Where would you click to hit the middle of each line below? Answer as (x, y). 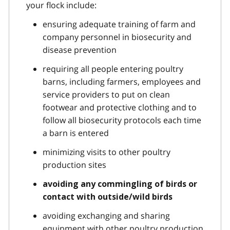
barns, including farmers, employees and (122, 81)
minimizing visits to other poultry (107, 152)
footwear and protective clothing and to (120, 107)
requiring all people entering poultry (113, 69)
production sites (74, 165)
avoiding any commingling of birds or (120, 184)
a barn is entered (76, 133)
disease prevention (80, 50)
